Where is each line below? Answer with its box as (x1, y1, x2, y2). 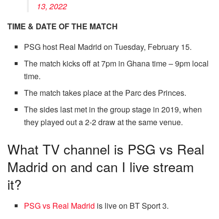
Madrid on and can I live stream (7, 156, 194, 176)
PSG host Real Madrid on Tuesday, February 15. (24, 41, 192, 52)
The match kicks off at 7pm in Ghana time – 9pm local (24, 57, 209, 69)
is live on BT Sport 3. (95, 200, 169, 212)
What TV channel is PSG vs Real (7, 139, 204, 158)
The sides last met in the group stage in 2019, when (24, 103, 202, 115)
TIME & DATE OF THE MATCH (7, 20, 118, 32)
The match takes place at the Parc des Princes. (24, 87, 187, 98)
